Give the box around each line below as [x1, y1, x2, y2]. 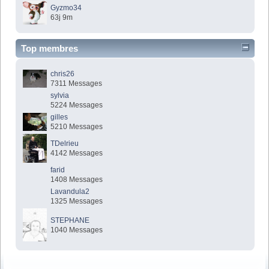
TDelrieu [50, 139, 79, 148]
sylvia [50, 91, 70, 100]
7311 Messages [50, 79, 103, 88]
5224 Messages [50, 100, 103, 109]
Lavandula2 [50, 187, 90, 196]
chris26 [50, 69, 75, 78]
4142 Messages [50, 148, 103, 157]
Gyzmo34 [50, 3, 82, 12]
